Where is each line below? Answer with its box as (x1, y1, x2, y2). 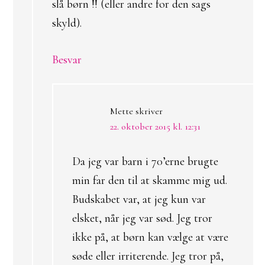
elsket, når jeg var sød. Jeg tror (72, 211, 212, 225)
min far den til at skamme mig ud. (72, 173, 227, 188)
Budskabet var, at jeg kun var (72, 192, 206, 206)
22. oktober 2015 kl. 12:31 (110, 121, 201, 132)
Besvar (52, 53, 82, 67)
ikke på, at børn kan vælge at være (72, 230, 228, 244)
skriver (135, 105, 163, 117)
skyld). (52, 16, 82, 30)
